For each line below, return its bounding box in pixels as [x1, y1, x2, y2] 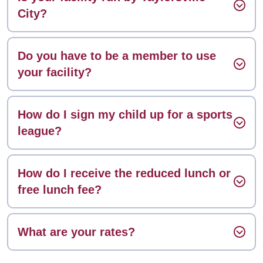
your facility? [18, 66, 92, 79]
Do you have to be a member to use [18, 49, 216, 63]
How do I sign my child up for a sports [18, 108, 232, 122]
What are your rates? [18, 225, 135, 239]
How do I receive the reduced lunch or [18, 167, 231, 180]
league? [18, 124, 62, 138]
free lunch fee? [18, 183, 102, 197]
